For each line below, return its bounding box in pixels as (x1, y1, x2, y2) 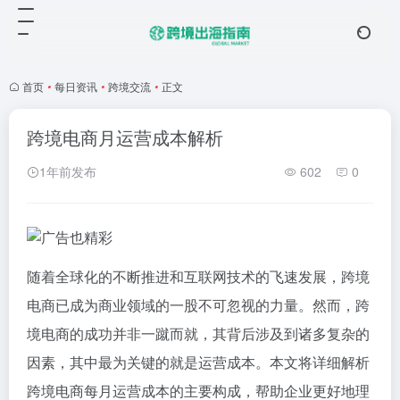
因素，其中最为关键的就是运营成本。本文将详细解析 (27, 351, 370, 372)
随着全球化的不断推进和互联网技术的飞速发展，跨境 (27, 265, 370, 287)
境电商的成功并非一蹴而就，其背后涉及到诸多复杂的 (27, 322, 370, 344)
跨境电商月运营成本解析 (27, 124, 223, 150)
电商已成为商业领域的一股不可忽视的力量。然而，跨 (27, 294, 370, 315)
